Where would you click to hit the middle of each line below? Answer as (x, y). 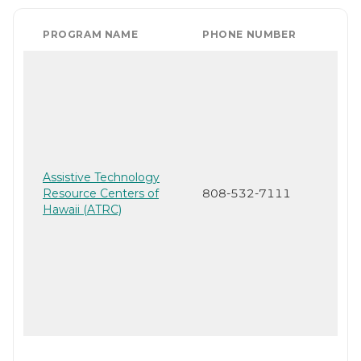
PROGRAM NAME (91, 34)
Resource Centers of (101, 193)
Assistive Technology (101, 177)
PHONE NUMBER (249, 34)
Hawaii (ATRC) (82, 209)
